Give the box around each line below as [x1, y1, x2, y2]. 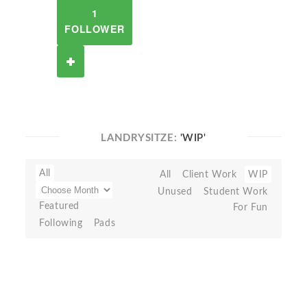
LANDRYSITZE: [101, 133, 180, 143]
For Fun [232, 202, 268, 212]
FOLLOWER [64, 22, 125, 36]
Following [39, 218, 83, 228]
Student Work [203, 186, 268, 197]
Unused [157, 186, 193, 197]
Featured [39, 201, 79, 211]
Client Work [182, 169, 237, 180]
